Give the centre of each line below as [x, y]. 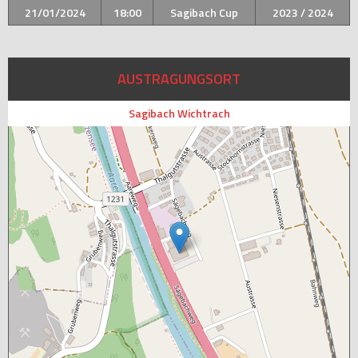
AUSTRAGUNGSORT [179, 79]
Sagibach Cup [204, 13]
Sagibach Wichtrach [179, 113]
